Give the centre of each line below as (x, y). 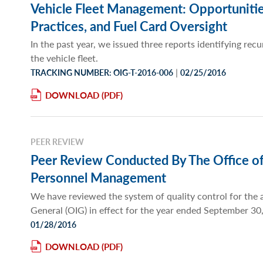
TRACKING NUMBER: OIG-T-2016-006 (102, 72)
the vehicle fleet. (64, 58)
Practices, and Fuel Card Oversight (129, 26)
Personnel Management (98, 178)
